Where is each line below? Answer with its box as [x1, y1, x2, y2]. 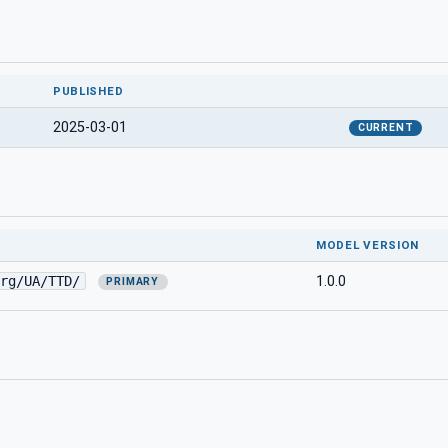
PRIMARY [106, 274, 160, 288]
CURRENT [357, 121, 414, 135]
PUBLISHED [53, 84, 124, 99]
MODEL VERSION [316, 237, 419, 252]
